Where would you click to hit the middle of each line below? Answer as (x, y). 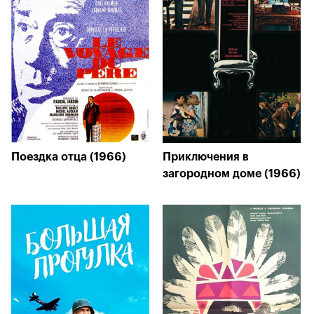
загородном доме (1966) (232, 174)
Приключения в (206, 157)
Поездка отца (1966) (69, 157)
